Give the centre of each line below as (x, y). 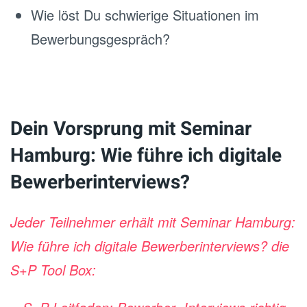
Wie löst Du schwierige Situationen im (145, 15)
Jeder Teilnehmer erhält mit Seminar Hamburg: (153, 222)
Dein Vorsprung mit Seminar (131, 129)
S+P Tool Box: (53, 270)
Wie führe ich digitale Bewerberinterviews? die (150, 246)
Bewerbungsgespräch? (100, 39)
